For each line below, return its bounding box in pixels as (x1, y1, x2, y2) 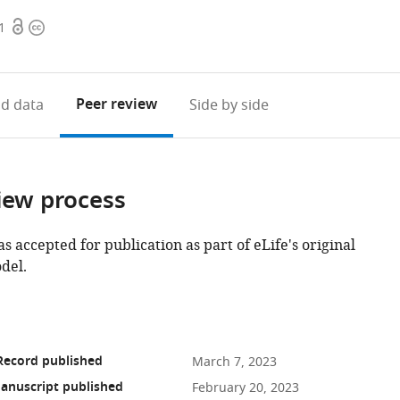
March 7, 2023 (191, 353, 277, 371)
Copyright (28, 17, 96, 38)
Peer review (75, 94, 157, 117)
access (10, 38, 53, 60)
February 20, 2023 (191, 379, 299, 397)
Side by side (188, 95, 269, 116)
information (28, 38, 110, 60)
